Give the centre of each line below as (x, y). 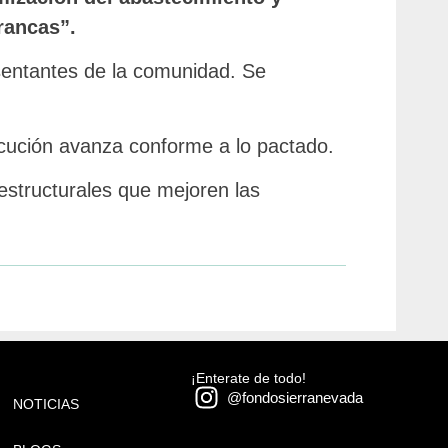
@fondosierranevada (295, 397)
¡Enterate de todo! (249, 378)
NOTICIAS (45, 404)
